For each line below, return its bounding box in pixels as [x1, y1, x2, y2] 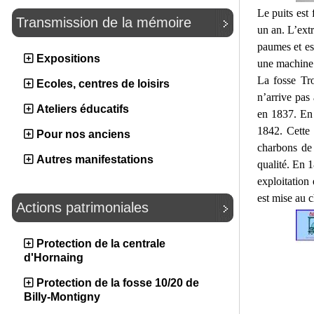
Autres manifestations [36, 153, 153, 165]
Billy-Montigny [24, 291, 100, 303]
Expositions [36, 53, 100, 64]
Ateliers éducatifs [36, 103, 129, 115]
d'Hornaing [24, 252, 83, 264]
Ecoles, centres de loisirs [36, 78, 170, 90]
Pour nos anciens [36, 128, 130, 140]
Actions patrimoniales [16, 200, 149, 215]
